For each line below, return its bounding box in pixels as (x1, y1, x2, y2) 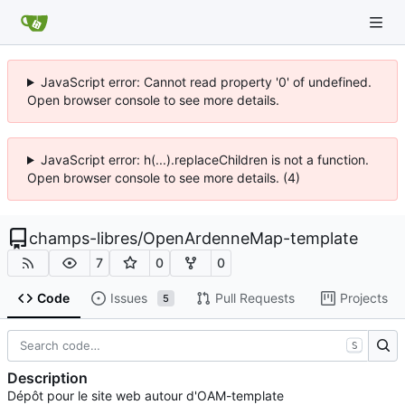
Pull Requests (214, 290, 295, 306)
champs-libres (29, 229, 137, 248)
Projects (339, 290, 388, 306)
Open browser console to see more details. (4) (27, 170, 300, 185)
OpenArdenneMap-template (143, 229, 358, 248)
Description (7, 369, 88, 388)
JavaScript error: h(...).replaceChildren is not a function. (40, 152, 369, 167)
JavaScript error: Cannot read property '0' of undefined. (40, 74, 372, 89)
